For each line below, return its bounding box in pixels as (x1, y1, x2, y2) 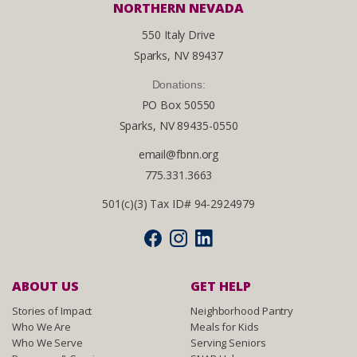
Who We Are (12, 320, 71, 334)
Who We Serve (12, 335, 83, 350)
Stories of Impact (12, 304, 92, 318)
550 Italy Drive (142, 27, 215, 42)
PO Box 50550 (141, 97, 216, 112)
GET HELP (190, 277, 251, 295)
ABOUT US (12, 277, 79, 295)
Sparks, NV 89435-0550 (119, 118, 238, 133)
